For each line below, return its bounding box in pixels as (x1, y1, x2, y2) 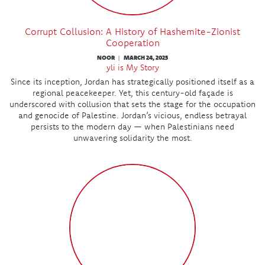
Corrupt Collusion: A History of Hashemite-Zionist (25, 25, 240, 37)
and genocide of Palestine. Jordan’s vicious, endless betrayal (18, 109, 247, 121)
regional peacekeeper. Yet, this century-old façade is (32, 87, 233, 98)
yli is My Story (106, 62, 159, 73)
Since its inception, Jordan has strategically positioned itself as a (11, 76, 254, 87)
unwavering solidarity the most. (73, 132, 192, 143)
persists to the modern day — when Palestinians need (31, 121, 234, 132)
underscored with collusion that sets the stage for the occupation (9, 98, 256, 109)
